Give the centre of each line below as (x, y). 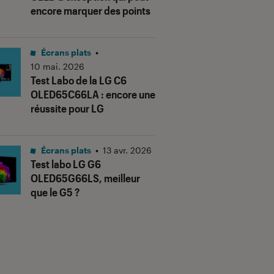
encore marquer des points (91, 11)
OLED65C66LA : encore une (93, 94)
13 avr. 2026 (127, 150)
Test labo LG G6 (66, 164)
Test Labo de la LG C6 (79, 80)
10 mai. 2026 (57, 67)
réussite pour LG (67, 109)
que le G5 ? (55, 192)
